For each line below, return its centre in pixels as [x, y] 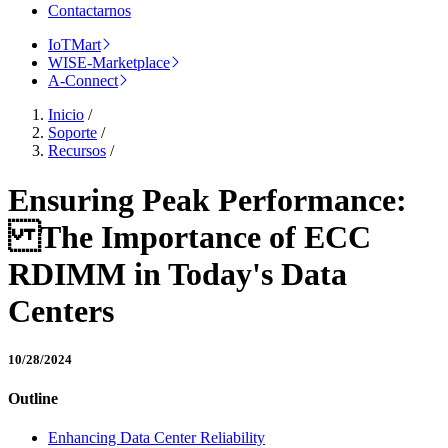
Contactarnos [89, 11]
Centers [61, 310]
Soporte [72, 133]
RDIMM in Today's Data [177, 273]
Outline [33, 399]
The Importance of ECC [189, 236]
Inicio [66, 115]
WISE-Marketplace [109, 63]
